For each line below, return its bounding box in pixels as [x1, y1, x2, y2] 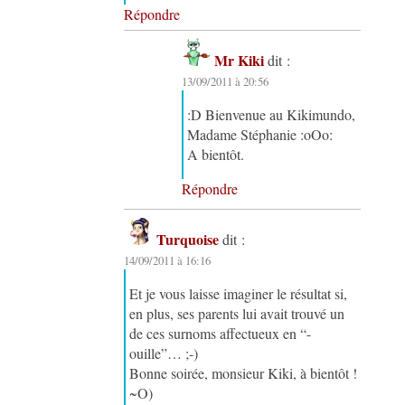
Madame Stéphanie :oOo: [187, 124, 334, 144]
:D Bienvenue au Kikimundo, [187, 104, 356, 124]
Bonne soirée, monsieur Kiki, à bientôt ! [129, 363, 358, 382]
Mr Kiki [214, 49, 265, 71]
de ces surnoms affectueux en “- [129, 323, 312, 343]
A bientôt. [187, 144, 245, 164]
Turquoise [156, 228, 220, 250]
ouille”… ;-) [129, 343, 199, 363]
